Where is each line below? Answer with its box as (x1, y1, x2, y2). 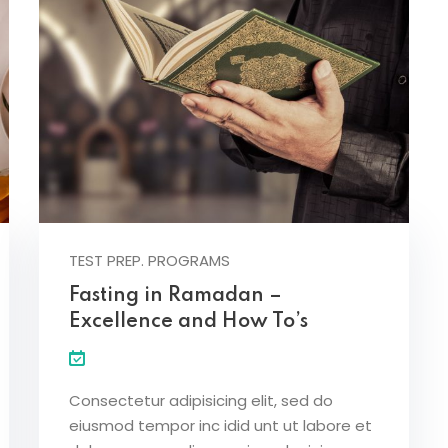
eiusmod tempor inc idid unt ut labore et (69, 415, 372, 437)
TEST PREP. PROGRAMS (69, 250, 230, 272)
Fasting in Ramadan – (69, 286, 282, 307)
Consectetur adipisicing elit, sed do (69, 390, 333, 412)
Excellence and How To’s (69, 312, 308, 333)
